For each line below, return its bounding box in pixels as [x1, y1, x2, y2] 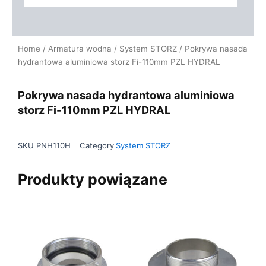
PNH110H [36, 140, 71, 150]
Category [80, 140, 114, 150]
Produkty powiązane [18, 170, 167, 189]
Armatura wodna [48, 43, 112, 53]
